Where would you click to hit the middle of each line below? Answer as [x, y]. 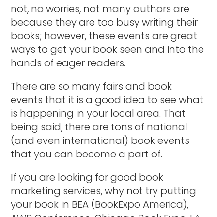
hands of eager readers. [70, 63]
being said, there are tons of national [99, 127]
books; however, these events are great [104, 36]
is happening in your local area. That [98, 113]
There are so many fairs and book [92, 86]
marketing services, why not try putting [104, 191]
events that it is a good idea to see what [107, 100]
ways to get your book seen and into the [108, 49]
